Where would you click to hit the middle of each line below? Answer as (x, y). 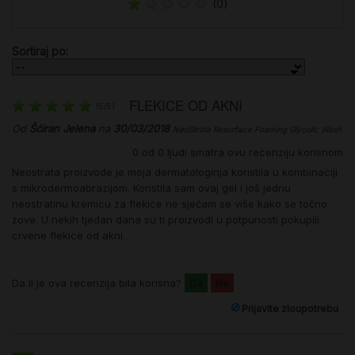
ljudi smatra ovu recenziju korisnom (254, 152)
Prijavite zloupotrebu (289, 309)
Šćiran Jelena (62, 129)
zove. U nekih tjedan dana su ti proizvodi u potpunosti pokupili (166, 220)
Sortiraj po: (40, 52)
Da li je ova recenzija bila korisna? (98, 283)
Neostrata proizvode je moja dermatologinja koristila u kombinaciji (175, 172)
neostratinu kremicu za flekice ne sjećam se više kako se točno (170, 204)
